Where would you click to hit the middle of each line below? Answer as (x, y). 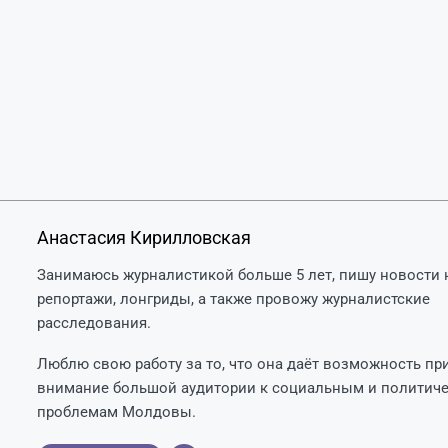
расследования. (93, 323)
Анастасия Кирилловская (143, 238)
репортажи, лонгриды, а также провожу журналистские (233, 299)
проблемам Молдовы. (116, 412)
